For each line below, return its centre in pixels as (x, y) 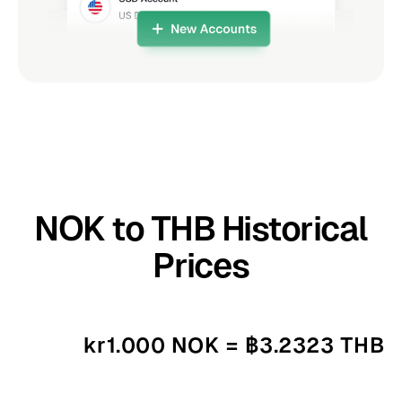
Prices (201, 265)
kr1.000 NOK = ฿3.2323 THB (234, 345)
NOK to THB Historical (201, 228)
